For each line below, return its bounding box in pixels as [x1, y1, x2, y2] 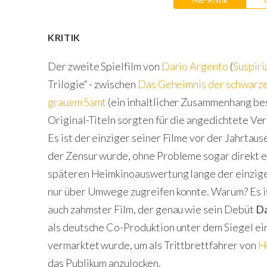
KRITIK [48, 31, 80, 43]
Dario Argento [161, 59, 228, 73]
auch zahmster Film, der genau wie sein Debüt [48, 202, 256, 216]
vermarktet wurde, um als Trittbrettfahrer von [48, 238, 258, 252]
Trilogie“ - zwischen [48, 77, 138, 91]
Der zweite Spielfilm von [48, 59, 162, 73]
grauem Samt [48, 95, 107, 108]
